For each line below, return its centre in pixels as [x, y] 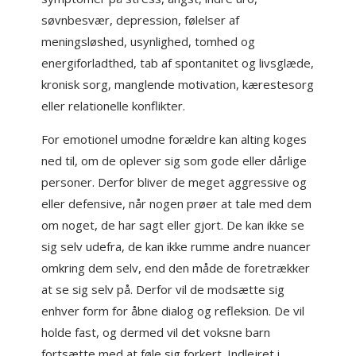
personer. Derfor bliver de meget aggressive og [174, 182]
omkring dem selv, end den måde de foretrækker [176, 268]
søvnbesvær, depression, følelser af [141, 20]
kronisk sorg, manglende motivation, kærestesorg [178, 84]
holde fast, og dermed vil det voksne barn [156, 332]
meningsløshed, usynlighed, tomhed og [149, 41]
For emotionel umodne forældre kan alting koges [174, 139]
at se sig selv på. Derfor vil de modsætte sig [163, 289]
